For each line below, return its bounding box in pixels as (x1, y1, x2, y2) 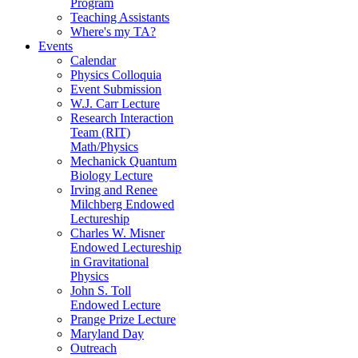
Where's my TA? (70, 25, 156, 39)
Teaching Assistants (70, 10, 169, 25)
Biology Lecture (70, 169, 153, 183)
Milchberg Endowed (70, 197, 174, 212)
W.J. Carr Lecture (70, 97, 160, 111)
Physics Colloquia (70, 68, 161, 82)
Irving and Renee (70, 183, 157, 197)
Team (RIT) (70, 125, 130, 140)
